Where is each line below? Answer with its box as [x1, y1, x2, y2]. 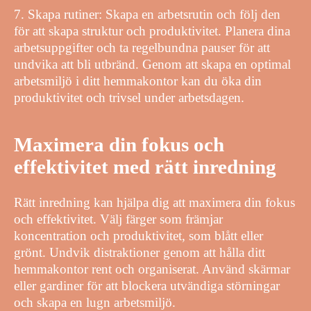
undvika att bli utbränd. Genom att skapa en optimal [14, 56, 291, 72]
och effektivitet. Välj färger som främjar [14, 212, 223, 227]
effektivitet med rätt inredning [14, 155, 276, 178]
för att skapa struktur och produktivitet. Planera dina [14, 23, 290, 38]
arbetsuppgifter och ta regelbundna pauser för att [14, 40, 270, 55]
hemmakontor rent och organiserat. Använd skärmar [14, 262, 290, 277]
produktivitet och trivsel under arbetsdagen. [14, 90, 244, 105]
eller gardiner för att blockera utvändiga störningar [14, 278, 280, 294]
